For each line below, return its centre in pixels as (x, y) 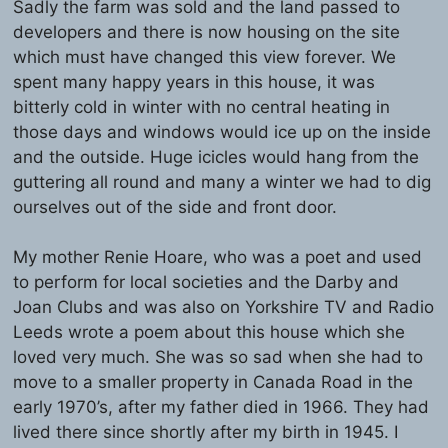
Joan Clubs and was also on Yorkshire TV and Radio (224, 306)
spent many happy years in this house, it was (194, 81)
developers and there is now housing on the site (207, 31)
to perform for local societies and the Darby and (206, 281)
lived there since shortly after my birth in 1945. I (206, 431)
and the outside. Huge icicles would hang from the (216, 156)
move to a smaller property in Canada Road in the (213, 381)
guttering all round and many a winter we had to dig (222, 181)
